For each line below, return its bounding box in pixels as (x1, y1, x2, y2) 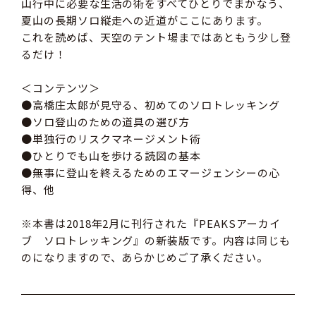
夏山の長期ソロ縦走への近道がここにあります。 (20, 13, 268, 28)
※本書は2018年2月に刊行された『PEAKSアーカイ (20, 216, 281, 231)
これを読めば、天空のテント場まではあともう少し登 (20, 30, 291, 44)
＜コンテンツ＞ (20, 80, 100, 95)
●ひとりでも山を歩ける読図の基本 (20, 148, 202, 163)
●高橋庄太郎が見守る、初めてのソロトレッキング (20, 97, 280, 112)
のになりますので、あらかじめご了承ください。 (20, 250, 268, 265)
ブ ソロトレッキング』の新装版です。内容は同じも (20, 233, 291, 248)
